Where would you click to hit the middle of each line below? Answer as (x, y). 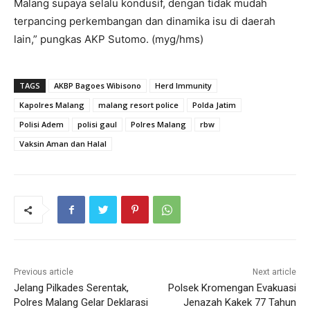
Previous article (44, 272)
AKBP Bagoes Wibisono (98, 86)
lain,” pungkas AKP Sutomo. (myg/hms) (109, 39)
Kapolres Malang (52, 105)
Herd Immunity (183, 86)
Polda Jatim (214, 105)
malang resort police (138, 105)
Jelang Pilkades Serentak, (71, 288)
